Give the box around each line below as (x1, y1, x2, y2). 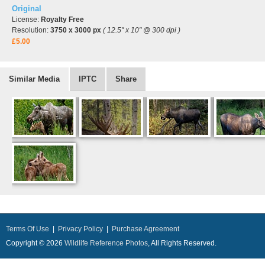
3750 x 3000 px (50, 26, 101, 34)
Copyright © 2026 (6, 239, 64, 247)
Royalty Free (41, 15, 84, 24)
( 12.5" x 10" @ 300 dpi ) (103, 26, 180, 34)
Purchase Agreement (112, 225, 179, 233)
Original (12, 4, 41, 13)
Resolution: (12, 26, 50, 34)
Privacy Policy (58, 225, 103, 233)
